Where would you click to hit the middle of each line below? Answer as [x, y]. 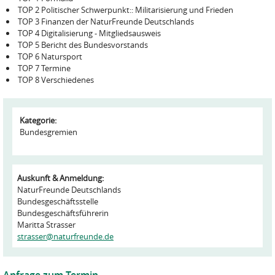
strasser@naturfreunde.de [65, 236]
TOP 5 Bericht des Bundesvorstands [83, 45]
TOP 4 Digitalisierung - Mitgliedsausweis [89, 33]
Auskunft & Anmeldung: [61, 178]
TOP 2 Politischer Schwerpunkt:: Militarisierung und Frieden [126, 10]
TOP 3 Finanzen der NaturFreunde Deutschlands [106, 21]
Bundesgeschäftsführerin [63, 213]
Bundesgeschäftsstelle [58, 201]
